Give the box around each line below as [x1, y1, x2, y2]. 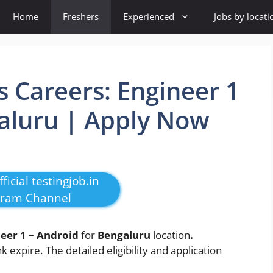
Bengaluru [97, 228, 153, 243]
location [153, 228, 190, 243]
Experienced [123, 10, 174, 23]
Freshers [63, 10, 99, 23]
